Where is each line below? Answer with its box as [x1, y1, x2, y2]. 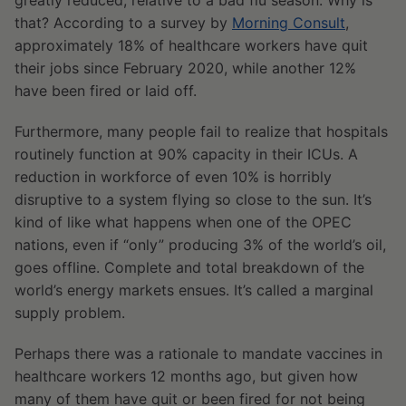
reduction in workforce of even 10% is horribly [14, 168, 332, 187]
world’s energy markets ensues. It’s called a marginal [14, 281, 373, 300]
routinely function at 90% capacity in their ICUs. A [14, 145, 358, 164]
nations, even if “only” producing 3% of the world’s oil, [14, 236, 386, 255]
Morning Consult [232, 14, 345, 33]
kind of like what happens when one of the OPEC [14, 213, 352, 232]
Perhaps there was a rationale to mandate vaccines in [14, 344, 382, 363]
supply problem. [14, 304, 125, 323]
